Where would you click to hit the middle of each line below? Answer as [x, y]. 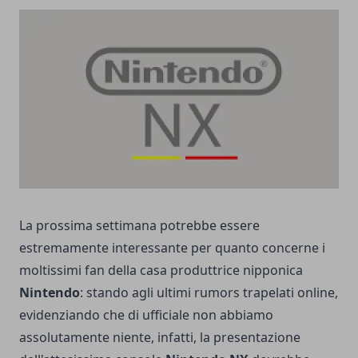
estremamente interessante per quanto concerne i [172, 248]
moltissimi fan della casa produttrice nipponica [161, 270]
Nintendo [50, 292]
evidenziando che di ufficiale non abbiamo [146, 315]
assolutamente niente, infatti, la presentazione [160, 337]
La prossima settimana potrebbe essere [139, 225]
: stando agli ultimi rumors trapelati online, [209, 292]
